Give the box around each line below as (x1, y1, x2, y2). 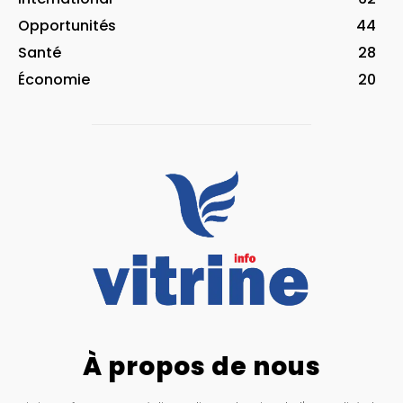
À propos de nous (82, 348, 321, 384)
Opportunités (18, 14, 116, 36)
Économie (18, 68, 90, 90)
